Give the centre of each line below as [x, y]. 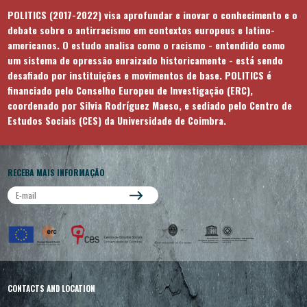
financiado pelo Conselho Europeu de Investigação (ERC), [130, 90]
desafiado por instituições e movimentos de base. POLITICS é [139, 75]
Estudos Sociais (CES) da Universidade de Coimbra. [117, 120]
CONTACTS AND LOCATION [51, 288]
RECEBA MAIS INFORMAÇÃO [56, 172]
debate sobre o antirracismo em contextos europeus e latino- [141, 29]
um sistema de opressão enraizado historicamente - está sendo [145, 60]
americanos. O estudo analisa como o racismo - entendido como [146, 45]
